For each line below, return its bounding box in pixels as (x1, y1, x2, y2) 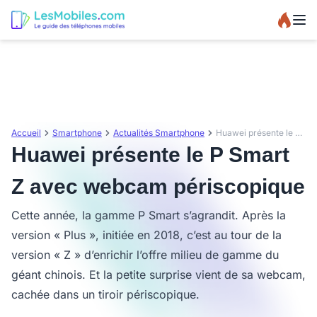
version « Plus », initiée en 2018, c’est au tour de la (11, 228, 282, 242)
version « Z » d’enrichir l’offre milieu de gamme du (11, 248, 279, 262)
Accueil (11, 127, 41, 138)
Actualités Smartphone (113, 127, 204, 138)
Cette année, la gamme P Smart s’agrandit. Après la (11, 208, 286, 222)
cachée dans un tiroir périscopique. (11, 287, 200, 301)
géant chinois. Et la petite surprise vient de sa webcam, (11, 267, 306, 282)
